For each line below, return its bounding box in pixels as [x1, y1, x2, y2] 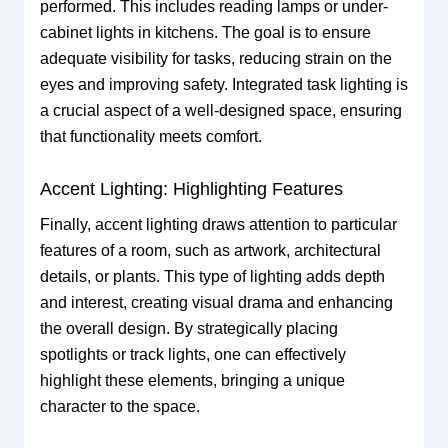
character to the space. [39, 397, 200, 415]
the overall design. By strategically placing [39, 319, 338, 337]
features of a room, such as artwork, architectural [39, 241, 381, 259]
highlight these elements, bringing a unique [39, 371, 345, 389]
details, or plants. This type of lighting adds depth [39, 267, 385, 285]
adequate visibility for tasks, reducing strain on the [39, 50, 392, 68]
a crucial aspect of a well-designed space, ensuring [39, 102, 402, 120]
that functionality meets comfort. [39, 128, 262, 146]
